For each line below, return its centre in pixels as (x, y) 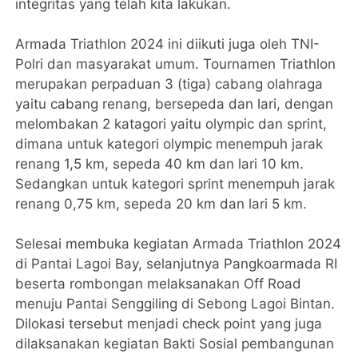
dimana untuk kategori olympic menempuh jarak (169, 144)
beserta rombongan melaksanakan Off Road (159, 284)
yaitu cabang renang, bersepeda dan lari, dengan (175, 104)
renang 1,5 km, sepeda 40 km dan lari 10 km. (162, 164)
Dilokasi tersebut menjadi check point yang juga (169, 324)
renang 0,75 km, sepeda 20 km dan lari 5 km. (161, 204)
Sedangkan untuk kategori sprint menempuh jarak (175, 184)
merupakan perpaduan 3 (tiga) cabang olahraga (169, 84)
